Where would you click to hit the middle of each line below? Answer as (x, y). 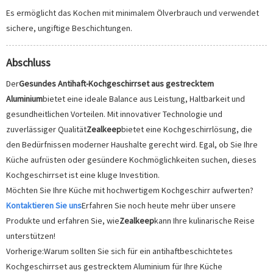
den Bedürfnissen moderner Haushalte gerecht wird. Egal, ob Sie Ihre (132, 144)
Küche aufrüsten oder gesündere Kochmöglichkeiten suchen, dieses (131, 159)
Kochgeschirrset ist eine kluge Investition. (83, 175)
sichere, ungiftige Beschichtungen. (69, 28)
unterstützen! (31, 236)
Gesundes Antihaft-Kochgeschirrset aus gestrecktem (116, 83)
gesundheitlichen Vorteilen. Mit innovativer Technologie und (114, 114)
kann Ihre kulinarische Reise (204, 220)
